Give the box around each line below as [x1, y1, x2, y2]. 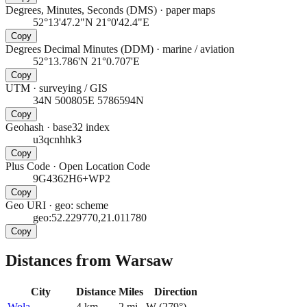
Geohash [5, 121, 44, 133]
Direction [153, 286, 197, 298]
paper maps [166, 3, 215, 16]
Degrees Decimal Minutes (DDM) [5, 42, 153, 55]
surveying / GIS [39, 82, 108, 94]
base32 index [53, 121, 110, 133]
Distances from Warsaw [5, 251, 173, 270]
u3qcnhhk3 [33, 133, 82, 145]
